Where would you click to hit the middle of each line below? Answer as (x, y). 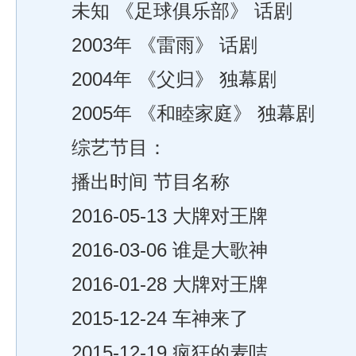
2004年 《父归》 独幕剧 (155, 79)
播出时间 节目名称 (132, 182)
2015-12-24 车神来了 (141, 319)
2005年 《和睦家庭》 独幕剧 (174, 114)
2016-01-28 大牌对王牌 (151, 284)
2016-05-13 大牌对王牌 (151, 216)
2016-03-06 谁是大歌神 (151, 250)
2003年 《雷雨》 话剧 (145, 45)
